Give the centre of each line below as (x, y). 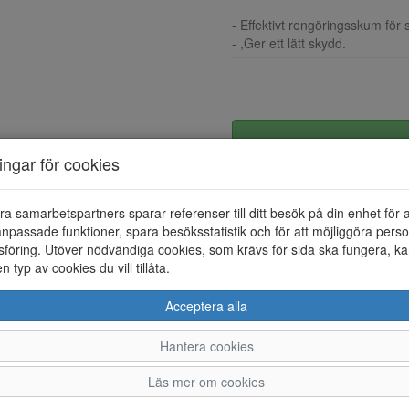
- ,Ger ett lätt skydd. (289, 43)
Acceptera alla (206, 305)
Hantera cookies (206, 346)
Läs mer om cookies (206, 381)
